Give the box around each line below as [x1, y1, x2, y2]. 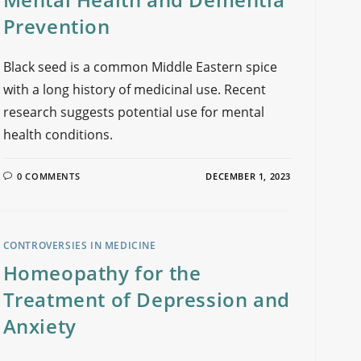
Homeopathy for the [2, 259, 201, 286]
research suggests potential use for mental [2, 103, 264, 121]
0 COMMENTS [17, 170, 81, 182]
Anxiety [2, 313, 77, 339]
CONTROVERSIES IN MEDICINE [2, 239, 156, 252]
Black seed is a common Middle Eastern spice [2, 58, 277, 76]
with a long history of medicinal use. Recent [2, 81, 266, 98]
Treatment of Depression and [2, 286, 290, 313]
